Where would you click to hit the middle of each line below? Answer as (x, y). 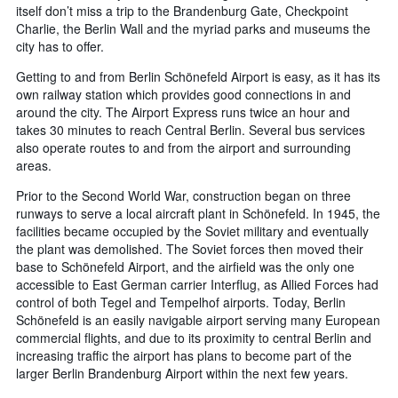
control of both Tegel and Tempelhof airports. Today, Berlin (181, 302)
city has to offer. (60, 47)
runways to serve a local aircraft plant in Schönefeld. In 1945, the (198, 214)
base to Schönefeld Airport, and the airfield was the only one (185, 267)
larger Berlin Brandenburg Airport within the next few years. (182, 374)
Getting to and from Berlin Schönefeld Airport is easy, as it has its (198, 77)
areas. (34, 166)
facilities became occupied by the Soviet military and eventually (192, 231)
